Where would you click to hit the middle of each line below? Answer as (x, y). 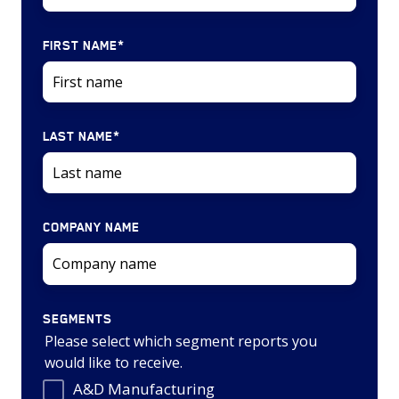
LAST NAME (78, 137)
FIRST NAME (80, 46)
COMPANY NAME (91, 228)
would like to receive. (114, 362)
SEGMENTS (77, 318)
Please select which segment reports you (181, 341)
